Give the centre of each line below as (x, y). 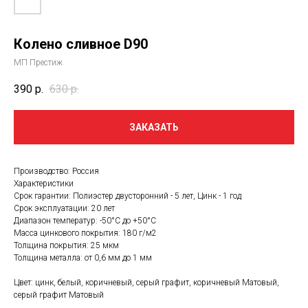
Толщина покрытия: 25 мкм (66, 245)
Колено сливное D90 (81, 44)
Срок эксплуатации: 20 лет (64, 208)
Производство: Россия (56, 171)
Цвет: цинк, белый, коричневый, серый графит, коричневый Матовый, (146, 282)
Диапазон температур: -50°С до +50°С (85, 220)
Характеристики (44, 183)
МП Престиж (38, 62)
